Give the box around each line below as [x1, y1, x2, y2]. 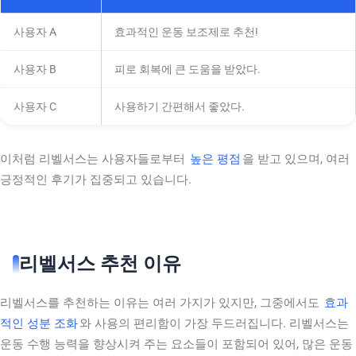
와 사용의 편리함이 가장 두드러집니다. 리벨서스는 [79, 316, 349, 331]
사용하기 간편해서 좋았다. [114, 99, 245, 113]
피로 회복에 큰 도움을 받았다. [114, 62, 261, 75]
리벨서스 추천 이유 [19, 253, 181, 276]
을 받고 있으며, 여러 [242, 151, 350, 166]
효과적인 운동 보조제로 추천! [114, 25, 258, 38]
